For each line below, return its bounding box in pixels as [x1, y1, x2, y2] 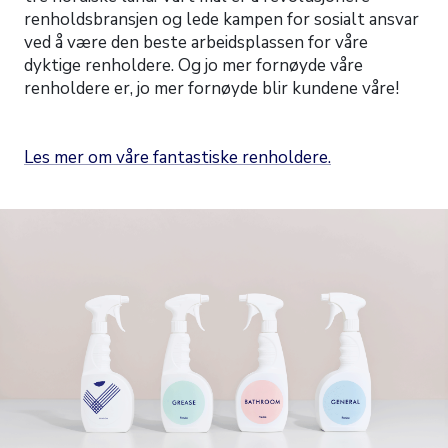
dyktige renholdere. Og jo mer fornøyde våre [24, 54, 363, 77]
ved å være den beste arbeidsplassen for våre [24, 31, 368, 54]
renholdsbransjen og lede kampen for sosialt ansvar [24, 8, 419, 31]
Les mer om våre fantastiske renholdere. [24, 146, 331, 169]
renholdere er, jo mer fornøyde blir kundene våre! [24, 77, 399, 100]
